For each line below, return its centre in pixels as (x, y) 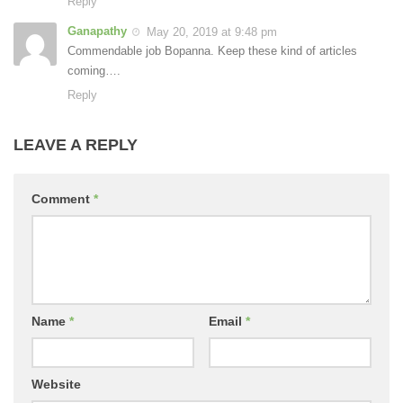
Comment (63, 199)
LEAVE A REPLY (76, 145)
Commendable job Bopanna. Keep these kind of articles (212, 51)
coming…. (94, 71)
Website (56, 385)
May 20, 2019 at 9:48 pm (212, 32)
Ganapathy (97, 31)
